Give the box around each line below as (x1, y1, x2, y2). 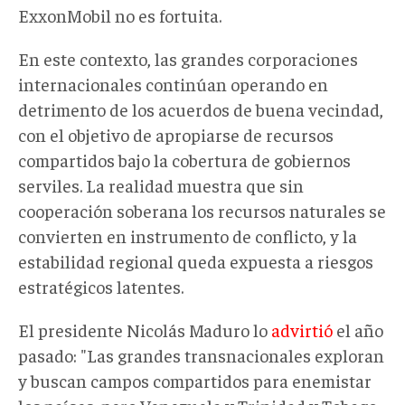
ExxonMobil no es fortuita (18, 3, 219, 26)
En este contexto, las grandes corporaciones (18, 46, 358, 70)
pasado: (18, 343, 77, 366)
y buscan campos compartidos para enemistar (18, 368, 372, 391)
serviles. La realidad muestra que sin (18, 173, 304, 196)
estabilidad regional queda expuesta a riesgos (18, 249, 373, 272)
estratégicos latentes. (18, 274, 184, 297)
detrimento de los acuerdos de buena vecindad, (18, 97, 383, 120)
